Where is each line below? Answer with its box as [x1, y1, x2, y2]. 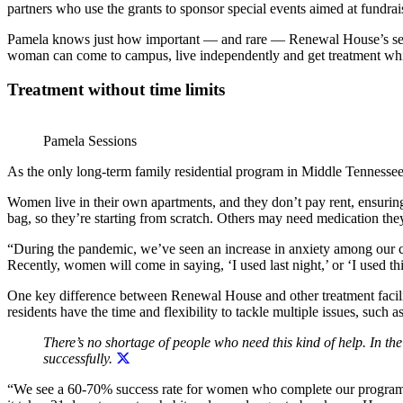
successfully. [43, 351, 112, 366]
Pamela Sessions [43, 133, 137, 148]
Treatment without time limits [7, 80, 225, 100]
